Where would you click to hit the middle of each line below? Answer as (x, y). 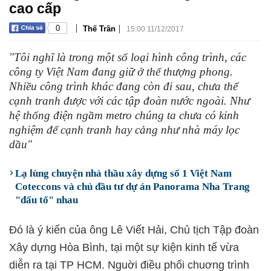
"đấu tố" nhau (47, 200)
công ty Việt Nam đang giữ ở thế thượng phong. (121, 72)
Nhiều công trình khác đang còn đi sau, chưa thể (123, 86)
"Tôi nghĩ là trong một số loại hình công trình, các (128, 57)
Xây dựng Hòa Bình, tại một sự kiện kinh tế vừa (124, 247)
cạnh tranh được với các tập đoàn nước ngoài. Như (129, 101)
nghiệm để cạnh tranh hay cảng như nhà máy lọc (124, 130)
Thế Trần (99, 28)
